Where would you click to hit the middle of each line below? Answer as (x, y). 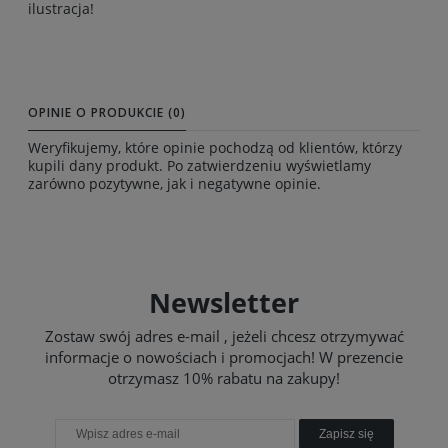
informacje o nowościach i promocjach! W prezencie (224, 356)
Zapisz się (346, 433)
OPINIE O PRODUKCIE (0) (107, 112)
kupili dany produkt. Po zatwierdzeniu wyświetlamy (199, 165)
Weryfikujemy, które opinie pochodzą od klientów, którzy (215, 147)
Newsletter (224, 302)
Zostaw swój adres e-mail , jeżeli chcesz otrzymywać (224, 335)
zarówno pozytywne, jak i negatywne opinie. (174, 183)
